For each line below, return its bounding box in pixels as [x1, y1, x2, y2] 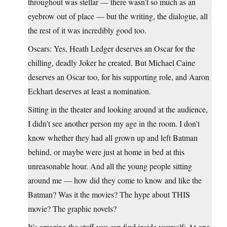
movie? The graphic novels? [28, 203, 117, 214]
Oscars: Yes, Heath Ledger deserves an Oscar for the [28, 43, 195, 54]
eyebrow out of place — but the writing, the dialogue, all [28, 11, 208, 22]
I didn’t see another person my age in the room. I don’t [28, 118, 200, 129]
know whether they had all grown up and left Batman [28, 132, 198, 143]
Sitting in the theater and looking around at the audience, [28, 104, 208, 115]
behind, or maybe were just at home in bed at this [28, 146, 184, 158]
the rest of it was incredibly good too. [28, 25, 146, 36]
